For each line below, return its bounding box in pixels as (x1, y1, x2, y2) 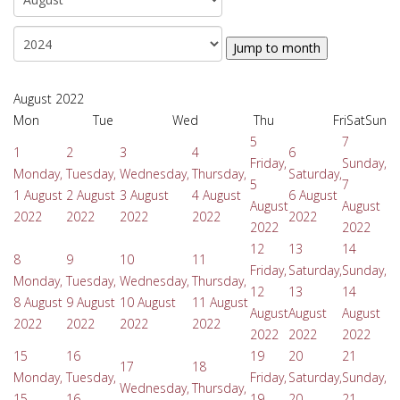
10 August (120, 294, 176, 311)
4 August (192, 187, 241, 204)
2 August (66, 187, 115, 204)
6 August (288, 187, 337, 204)
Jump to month (233, 39, 321, 56)
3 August (120, 187, 169, 204)
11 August (192, 294, 248, 311)
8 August (13, 294, 62, 311)
